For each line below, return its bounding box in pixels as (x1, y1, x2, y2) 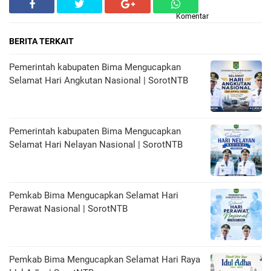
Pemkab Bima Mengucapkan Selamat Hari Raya (9, 254, 200, 266)
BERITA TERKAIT (9, 36, 74, 47)
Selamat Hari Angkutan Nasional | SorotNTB (9, 75, 188, 87)
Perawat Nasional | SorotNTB (9, 203, 128, 215)
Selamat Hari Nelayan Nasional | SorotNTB (9, 139, 183, 151)
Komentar (176, 12, 209, 21)
